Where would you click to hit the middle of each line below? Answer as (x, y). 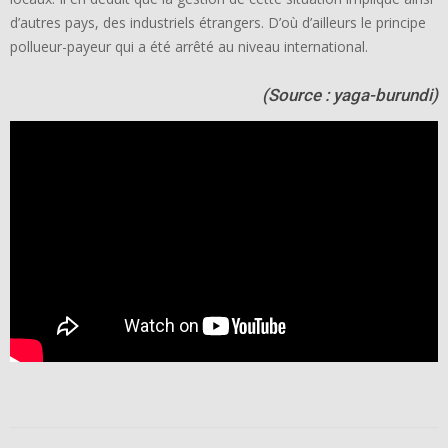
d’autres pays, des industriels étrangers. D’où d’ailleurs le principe (218, 23)
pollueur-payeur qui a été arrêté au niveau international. (189, 47)
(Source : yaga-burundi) (350, 95)
